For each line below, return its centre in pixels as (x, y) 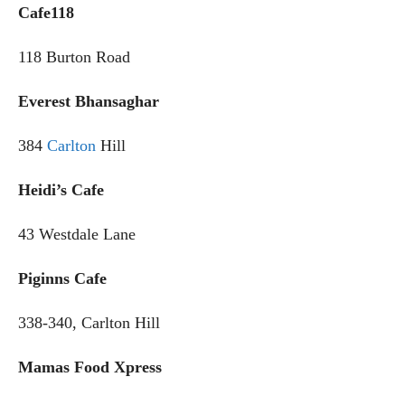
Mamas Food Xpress (90, 367)
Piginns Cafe (71, 279)
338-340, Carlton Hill (89, 323)
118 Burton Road (74, 57)
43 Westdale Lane (77, 235)
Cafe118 (46, 13)
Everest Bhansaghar (89, 102)
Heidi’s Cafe (72, 190)
